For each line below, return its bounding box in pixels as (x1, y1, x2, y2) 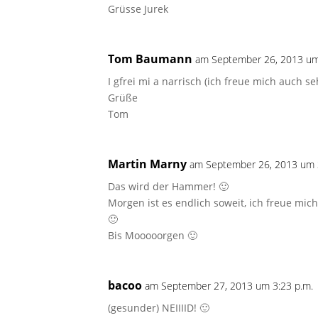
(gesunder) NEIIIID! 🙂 (108, 300, 209, 314)
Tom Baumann (108, 50, 192, 67)
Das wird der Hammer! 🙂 (108, 179, 229, 193)
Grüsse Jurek (108, 1, 168, 16)
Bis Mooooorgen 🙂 (108, 228, 197, 242)
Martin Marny (108, 155, 187, 172)
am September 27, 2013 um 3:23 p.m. (145, 278, 313, 292)
